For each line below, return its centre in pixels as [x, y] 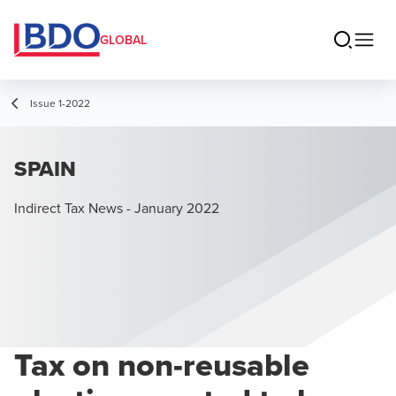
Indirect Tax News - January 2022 [117, 208]
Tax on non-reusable [162, 365]
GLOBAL [123, 40]
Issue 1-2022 [60, 103]
